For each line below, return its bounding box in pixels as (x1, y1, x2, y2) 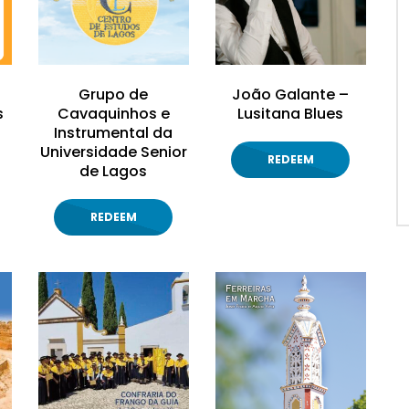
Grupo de (79, 83, 149, 105)
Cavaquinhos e (57, 102, 170, 124)
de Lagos (79, 160, 148, 182)
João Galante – (232, 83, 350, 105)
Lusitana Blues (237, 102, 344, 124)
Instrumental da (54, 121, 173, 143)
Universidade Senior (39, 141, 187, 163)
